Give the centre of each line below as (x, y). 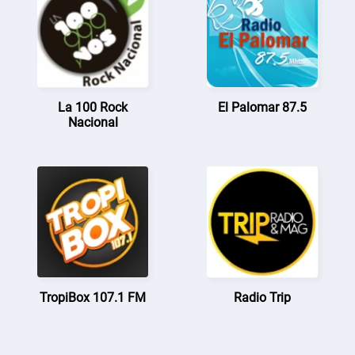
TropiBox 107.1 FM (93, 297)
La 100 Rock (93, 107)
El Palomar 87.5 (262, 107)
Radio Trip (262, 297)
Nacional (93, 122)
